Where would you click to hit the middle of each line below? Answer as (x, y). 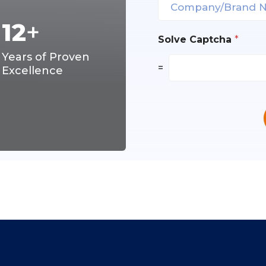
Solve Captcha (196, 39)
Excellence (33, 71)
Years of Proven (46, 57)
